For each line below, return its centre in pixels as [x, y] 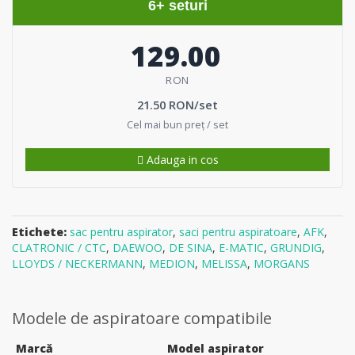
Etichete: [39, 232]
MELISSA [224, 264]
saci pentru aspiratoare [238, 232]
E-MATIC [241, 248]
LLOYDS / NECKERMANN [77, 264]
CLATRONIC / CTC [59, 248]
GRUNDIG [296, 248]
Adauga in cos [181, 160]
